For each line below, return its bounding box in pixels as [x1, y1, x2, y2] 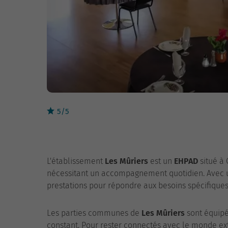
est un [148, 156, 174, 166]
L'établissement [47, 156, 105, 166]
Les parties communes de [47, 208, 141, 218]
